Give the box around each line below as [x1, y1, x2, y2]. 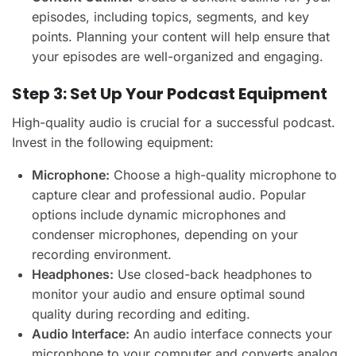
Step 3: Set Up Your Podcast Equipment [12, 82, 327, 105]
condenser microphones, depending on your [32, 226, 298, 242]
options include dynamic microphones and [32, 206, 286, 222]
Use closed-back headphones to [114, 265, 312, 282]
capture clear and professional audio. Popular [32, 186, 306, 203]
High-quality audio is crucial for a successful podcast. [12, 114, 335, 130]
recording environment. [32, 246, 172, 262]
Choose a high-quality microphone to [110, 166, 337, 183]
